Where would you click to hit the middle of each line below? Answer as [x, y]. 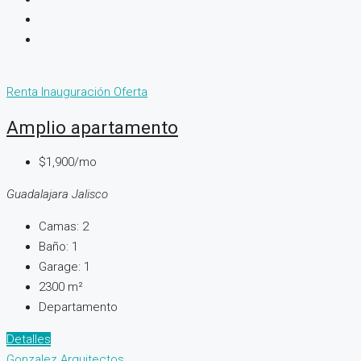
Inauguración [77, 92]
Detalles [29, 340]
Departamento [78, 307]
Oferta [131, 92]
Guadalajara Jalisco [57, 195]
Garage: [60, 267]
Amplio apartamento [92, 127]
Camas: [59, 227]
